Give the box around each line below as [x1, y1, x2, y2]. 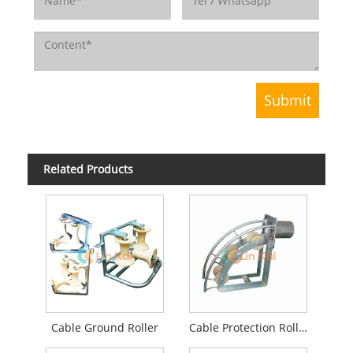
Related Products [43, 162, 133, 177]
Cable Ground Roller [51, 319, 159, 335]
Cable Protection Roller [298, 319, 307, 335]
